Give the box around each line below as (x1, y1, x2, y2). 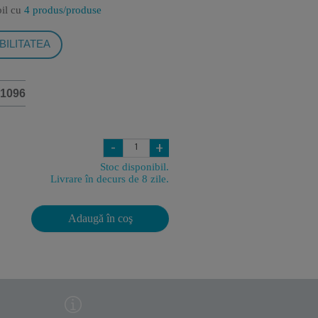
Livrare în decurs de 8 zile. (50, 173, 169, 185)
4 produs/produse (24, 4, 102, 16)
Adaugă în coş (67, 212, 133, 224)
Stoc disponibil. (99, 161, 169, 172)
